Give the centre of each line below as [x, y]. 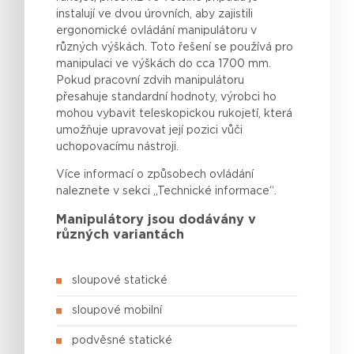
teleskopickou [177, 113]
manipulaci [85, 64]
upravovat [139, 130]
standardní [140, 97]
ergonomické [94, 30]
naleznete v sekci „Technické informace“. [167, 191]
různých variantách [121, 235]
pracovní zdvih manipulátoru [168, 80]
